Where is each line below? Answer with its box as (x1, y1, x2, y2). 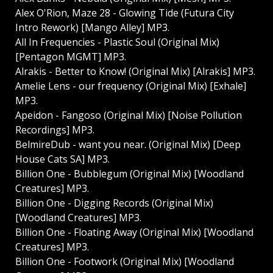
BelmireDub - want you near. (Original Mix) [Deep (15, 138, 241, 152)
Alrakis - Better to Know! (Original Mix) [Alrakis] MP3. (15, 65, 255, 79)
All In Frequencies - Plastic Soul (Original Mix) (15, 35, 219, 49)
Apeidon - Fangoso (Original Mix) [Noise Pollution (15, 108, 242, 122)
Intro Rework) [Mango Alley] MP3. (15, 21, 169, 35)
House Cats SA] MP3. (15, 152, 110, 166)
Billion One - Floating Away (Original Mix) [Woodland (15, 225, 253, 239)
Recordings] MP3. (15, 123, 94, 137)
